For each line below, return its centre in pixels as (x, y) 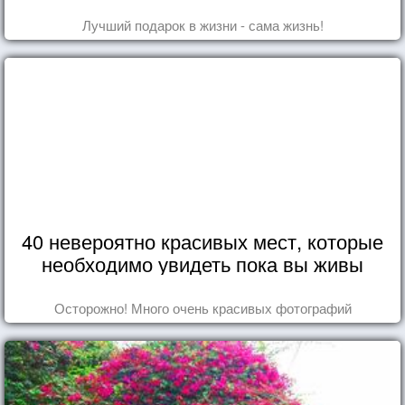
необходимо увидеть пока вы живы (202, 263)
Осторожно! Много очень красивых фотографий (202, 307)
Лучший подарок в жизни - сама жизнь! (202, 24)
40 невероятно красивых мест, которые (202, 240)
